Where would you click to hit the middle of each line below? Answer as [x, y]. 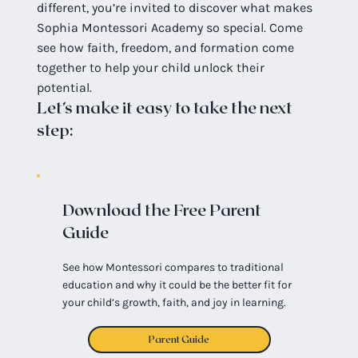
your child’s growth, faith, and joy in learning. [174, 302]
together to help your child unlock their [151, 68]
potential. [65, 88]
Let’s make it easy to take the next [165, 109]
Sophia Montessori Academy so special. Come [170, 28]
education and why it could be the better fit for [177, 284]
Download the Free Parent [161, 211]
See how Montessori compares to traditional [173, 267]
